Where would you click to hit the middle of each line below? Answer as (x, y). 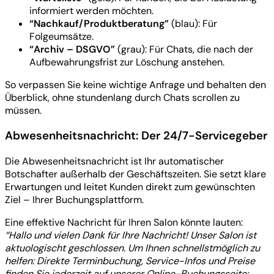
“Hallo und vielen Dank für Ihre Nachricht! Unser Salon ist (131, 235)
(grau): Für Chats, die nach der (184, 49)
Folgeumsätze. (61, 36)
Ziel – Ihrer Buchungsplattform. (74, 199)
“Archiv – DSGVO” (72, 49)
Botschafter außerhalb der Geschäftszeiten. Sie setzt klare (135, 174)
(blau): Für (193, 23)
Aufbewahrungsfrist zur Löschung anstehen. (127, 62)
